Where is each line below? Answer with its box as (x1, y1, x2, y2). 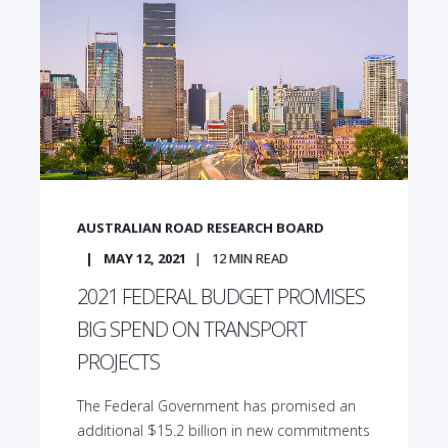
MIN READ (229, 248, 289, 268)
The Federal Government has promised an (76, 396, 356, 416)
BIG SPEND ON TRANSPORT (76, 315, 307, 343)
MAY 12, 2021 (103, 248, 187, 268)
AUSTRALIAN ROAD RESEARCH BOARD (76, 218, 325, 237)
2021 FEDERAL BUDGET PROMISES (76, 282, 365, 311)
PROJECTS (76, 348, 160, 376)
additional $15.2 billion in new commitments (76, 420, 371, 440)
